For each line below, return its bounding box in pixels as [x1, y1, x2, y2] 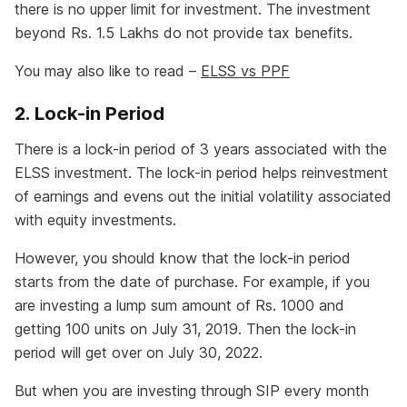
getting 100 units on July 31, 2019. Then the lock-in [15, 320, 356, 339]
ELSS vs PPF [201, 62, 290, 81]
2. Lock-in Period [15, 103, 164, 125]
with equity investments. [15, 211, 176, 230]
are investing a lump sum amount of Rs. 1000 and [15, 296, 344, 315]
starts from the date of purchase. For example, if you [15, 273, 370, 292]
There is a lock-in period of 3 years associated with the [15, 140, 387, 159]
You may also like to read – [15, 62, 201, 81]
